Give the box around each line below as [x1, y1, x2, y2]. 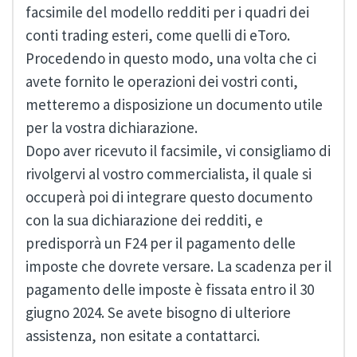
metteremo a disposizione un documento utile [25, 95, 323, 115]
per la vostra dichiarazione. [25, 118, 198, 138]
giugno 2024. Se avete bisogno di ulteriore [25, 303, 291, 323]
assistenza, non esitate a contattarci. [25, 326, 260, 346]
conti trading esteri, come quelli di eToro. [25, 25, 290, 45]
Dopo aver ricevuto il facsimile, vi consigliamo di [25, 141, 331, 161]
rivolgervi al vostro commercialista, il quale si [25, 164, 312, 184]
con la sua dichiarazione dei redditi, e [25, 210, 263, 230]
